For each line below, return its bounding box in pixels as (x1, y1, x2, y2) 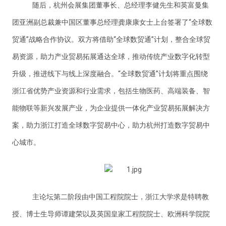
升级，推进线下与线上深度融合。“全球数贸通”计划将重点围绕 (12, 69, 208, 78)
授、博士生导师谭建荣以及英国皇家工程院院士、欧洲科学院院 (12, 209, 210, 218)
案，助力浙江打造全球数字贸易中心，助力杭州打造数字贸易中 (12, 121, 210, 129)
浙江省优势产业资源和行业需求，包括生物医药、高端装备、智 (12, 86, 210, 95)
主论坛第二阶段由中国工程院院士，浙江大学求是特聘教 (32, 192, 209, 201)
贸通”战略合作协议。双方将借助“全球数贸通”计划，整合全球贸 (12, 35, 210, 43)
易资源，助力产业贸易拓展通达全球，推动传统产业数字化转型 (12, 52, 210, 61)
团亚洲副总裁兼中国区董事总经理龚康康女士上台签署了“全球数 (12, 18, 212, 26)
